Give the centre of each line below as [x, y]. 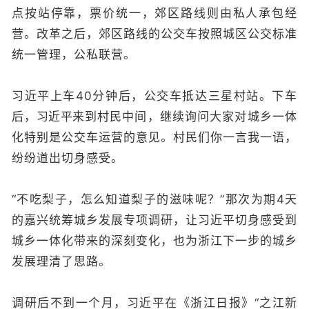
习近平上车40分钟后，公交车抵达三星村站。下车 [154, 96]
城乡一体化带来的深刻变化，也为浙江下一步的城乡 [154, 241]
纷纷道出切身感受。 [68, 158]
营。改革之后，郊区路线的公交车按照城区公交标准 [154, 34]
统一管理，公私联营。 [74, 55]
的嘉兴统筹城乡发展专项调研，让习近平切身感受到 [154, 220]
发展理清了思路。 [61, 262]
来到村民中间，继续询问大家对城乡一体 [185, 117]
